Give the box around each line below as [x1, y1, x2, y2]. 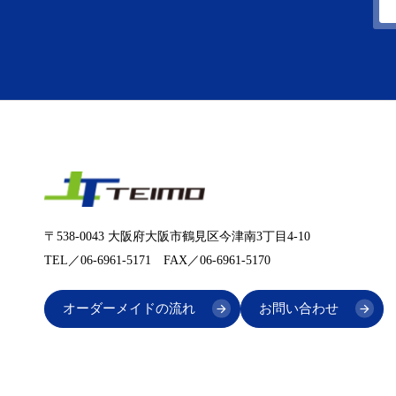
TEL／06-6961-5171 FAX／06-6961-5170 [44, 253, 270, 267]
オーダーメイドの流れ [63, 301, 195, 316]
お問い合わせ [259, 301, 339, 316]
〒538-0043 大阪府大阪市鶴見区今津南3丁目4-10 [44, 229, 310, 243]
